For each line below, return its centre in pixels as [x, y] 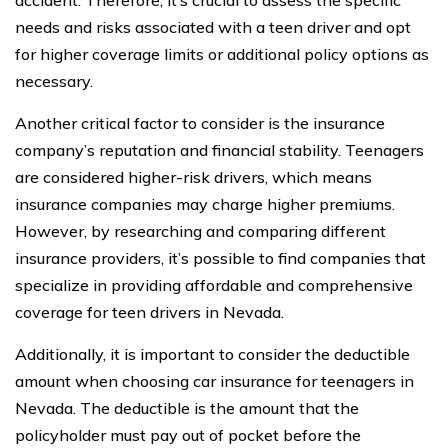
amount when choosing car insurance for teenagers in [214, 380]
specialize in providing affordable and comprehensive [214, 284]
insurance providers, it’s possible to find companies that [220, 257]
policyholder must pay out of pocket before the [188, 434]
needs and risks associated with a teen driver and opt [213, 26]
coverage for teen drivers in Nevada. [149, 311]
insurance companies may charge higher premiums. [205, 203]
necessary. [54, 80]
